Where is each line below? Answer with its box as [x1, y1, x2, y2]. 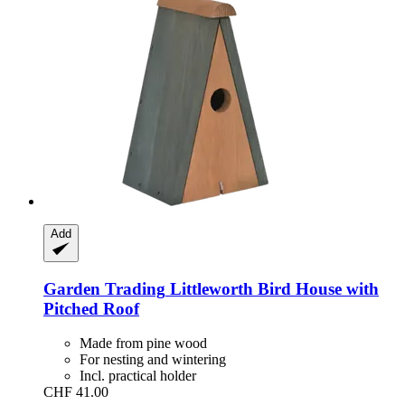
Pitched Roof [43, 298, 139, 318]
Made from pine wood [80, 335, 207, 352]
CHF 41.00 [43, 384, 108, 400]
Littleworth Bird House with [165, 278, 379, 298]
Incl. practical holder [80, 368, 196, 384]
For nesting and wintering [80, 352, 226, 368]
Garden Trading [43, 278, 165, 298]
